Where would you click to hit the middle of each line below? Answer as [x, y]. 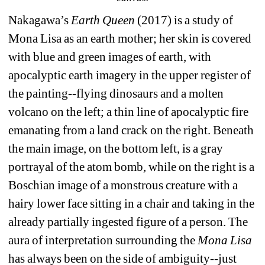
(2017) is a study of [184, 20]
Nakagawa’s [40, 20]
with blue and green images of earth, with [110, 57]
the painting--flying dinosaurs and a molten [116, 94]
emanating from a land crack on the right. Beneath [131, 130]
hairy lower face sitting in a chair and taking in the [132, 204]
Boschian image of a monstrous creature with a [123, 185]
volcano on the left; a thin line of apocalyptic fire [129, 112]
